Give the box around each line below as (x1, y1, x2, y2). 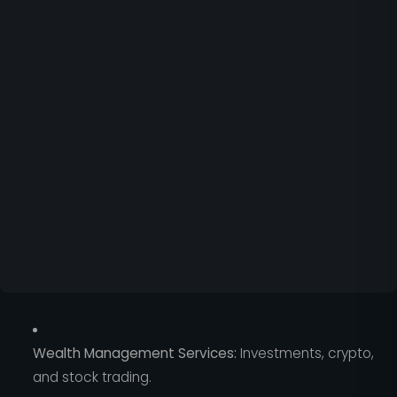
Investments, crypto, (236, 343, 374, 362)
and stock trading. (32, 367, 152, 386)
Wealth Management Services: (32, 343, 237, 362)
